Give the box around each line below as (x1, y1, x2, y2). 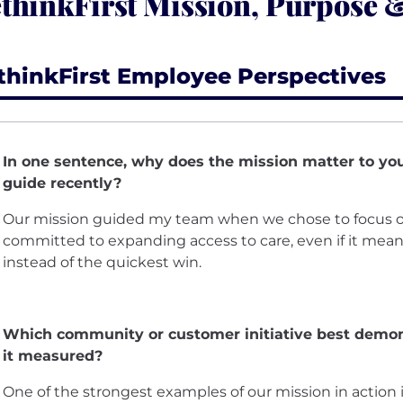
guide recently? (3, 174, 121, 192)
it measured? (3, 346, 103, 364)
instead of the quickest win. (3, 253, 201, 271)
